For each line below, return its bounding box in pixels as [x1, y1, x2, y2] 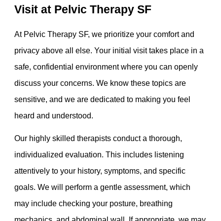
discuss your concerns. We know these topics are [14, 78, 186, 87]
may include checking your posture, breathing [14, 199, 173, 208]
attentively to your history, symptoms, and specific [14, 167, 186, 176]
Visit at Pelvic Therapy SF [14, 2, 152, 16]
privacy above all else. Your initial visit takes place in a [14, 46, 204, 55]
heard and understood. [14, 111, 94, 120]
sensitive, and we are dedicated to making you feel [14, 95, 191, 104]
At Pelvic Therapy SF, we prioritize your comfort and [14, 30, 195, 38]
